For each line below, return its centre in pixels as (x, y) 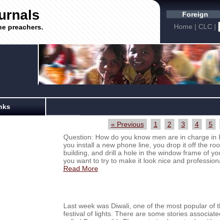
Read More (81, 168)
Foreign (195, 14)
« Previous (127, 124)
